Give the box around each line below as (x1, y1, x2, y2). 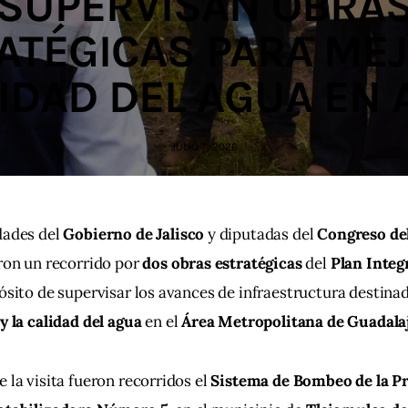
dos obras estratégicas (142, 253, 302, 274)
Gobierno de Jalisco (63, 224, 205, 245)
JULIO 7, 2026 (170, 139, 238, 153)
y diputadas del (204, 224, 318, 245)
